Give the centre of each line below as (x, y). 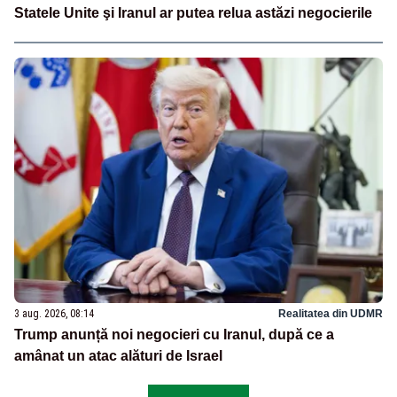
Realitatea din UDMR (331, 314)
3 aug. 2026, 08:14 (54, 314)
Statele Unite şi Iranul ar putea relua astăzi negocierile (193, 13)
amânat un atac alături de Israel (118, 356)
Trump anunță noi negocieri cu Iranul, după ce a (174, 335)
